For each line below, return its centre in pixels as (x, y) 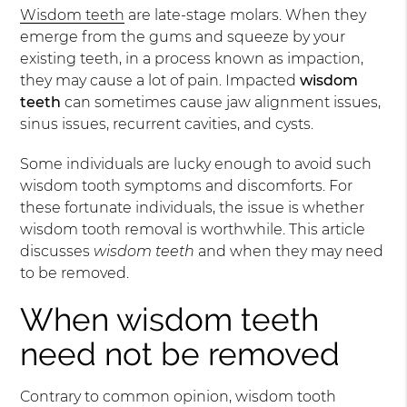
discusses (57, 251)
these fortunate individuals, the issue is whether (193, 208)
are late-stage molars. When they (246, 15)
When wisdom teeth (170, 319)
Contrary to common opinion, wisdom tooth (179, 397)
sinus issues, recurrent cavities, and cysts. (167, 124)
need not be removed (180, 354)
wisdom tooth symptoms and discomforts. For (187, 186)
